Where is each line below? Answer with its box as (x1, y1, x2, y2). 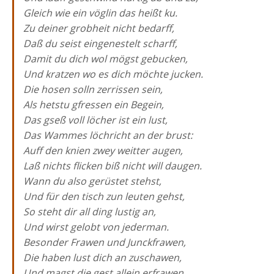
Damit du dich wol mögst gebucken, (23, 52, 188, 65)
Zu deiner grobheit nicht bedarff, (23, 21, 174, 35)
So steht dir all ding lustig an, (23, 205, 156, 218)
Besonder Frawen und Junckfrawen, (23, 235, 186, 249)
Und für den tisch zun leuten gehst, (23, 190, 185, 203)
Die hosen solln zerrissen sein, (23, 83, 163, 96)
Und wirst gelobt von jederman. (23, 220, 169, 234)
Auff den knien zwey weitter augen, (23, 144, 183, 157)
